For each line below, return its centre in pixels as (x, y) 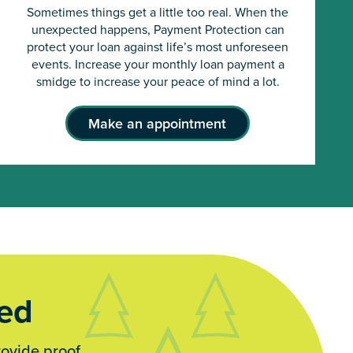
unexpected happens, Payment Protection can (158, 30)
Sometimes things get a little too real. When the (158, 12)
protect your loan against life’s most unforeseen (158, 47)
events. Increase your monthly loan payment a (158, 64)
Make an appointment (157, 124)
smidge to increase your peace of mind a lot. (158, 82)
